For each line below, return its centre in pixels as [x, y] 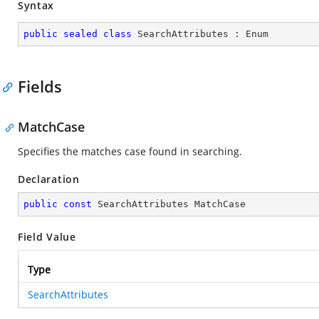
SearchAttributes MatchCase [169, 204]
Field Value [47, 237]
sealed [80, 34]
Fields [40, 86]
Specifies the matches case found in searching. [130, 151]
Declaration [49, 179]
